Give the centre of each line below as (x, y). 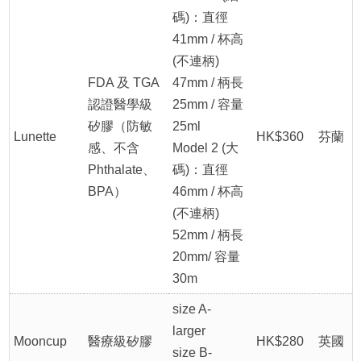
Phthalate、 (122, 170)
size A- (192, 309)
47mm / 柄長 (208, 83)
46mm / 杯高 (208, 192)
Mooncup (41, 342)
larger (189, 331)
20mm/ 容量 (207, 257)
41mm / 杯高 (208, 39)
